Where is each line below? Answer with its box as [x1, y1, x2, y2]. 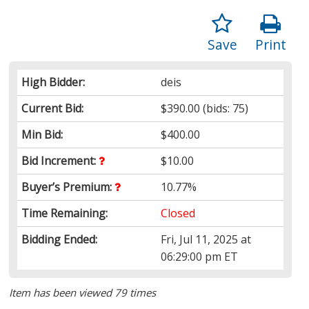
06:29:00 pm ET [161, 248, 239, 264]
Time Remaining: [21, 205, 108, 221]
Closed [161, 205, 196, 221]
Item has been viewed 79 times [9, 285, 157, 299]
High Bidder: [21, 74, 86, 90]
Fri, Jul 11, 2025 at [161, 231, 252, 247]
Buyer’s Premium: [21, 179, 115, 195]
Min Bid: [21, 126, 63, 142]
